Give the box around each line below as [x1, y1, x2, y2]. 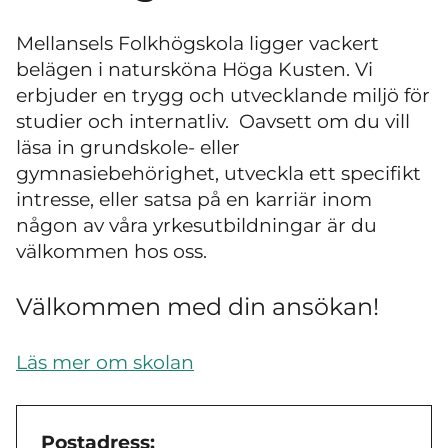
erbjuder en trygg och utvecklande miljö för [16, 84, 430, 108]
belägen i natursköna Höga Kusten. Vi [16, 58, 373, 82]
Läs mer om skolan [16, 351, 194, 375]
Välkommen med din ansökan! [16, 291, 379, 321]
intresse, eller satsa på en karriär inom [16, 188, 372, 212]
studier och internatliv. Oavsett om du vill [16, 110, 410, 134]
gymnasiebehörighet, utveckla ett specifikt [16, 162, 421, 186]
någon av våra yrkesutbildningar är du [16, 214, 377, 238]
